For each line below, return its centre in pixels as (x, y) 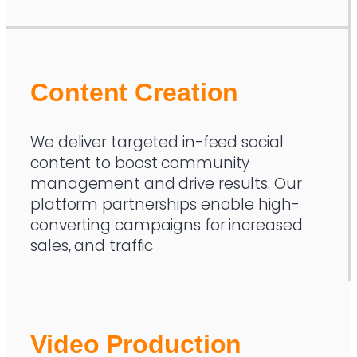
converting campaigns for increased (167, 225)
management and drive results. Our (166, 183)
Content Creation (135, 92)
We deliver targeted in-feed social (157, 142)
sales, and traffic (92, 245)
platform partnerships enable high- (165, 204)
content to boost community (140, 163)
